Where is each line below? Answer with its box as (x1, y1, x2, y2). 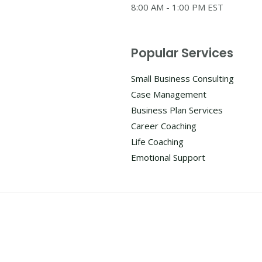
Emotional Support (131, 151, 205, 164)
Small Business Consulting (131, 73, 234, 85)
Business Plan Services (131, 104, 223, 116)
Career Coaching (131, 120, 196, 132)
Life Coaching (131, 136, 184, 148)
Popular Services (131, 44, 233, 62)
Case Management (131, 88, 206, 101)
